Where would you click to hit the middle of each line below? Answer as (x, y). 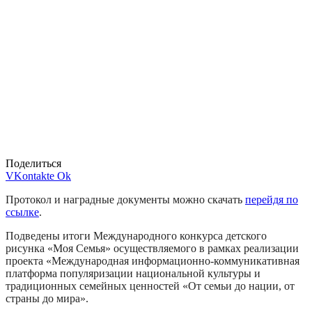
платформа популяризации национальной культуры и (133, 273)
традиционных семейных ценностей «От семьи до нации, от (150, 286)
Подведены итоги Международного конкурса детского (136, 235)
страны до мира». (47, 298)
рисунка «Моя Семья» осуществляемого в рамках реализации (152, 248)
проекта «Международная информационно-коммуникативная (153, 260)
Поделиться (33, 163)
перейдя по (272, 199)
